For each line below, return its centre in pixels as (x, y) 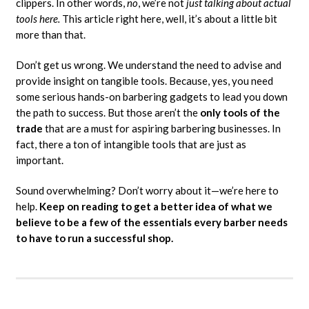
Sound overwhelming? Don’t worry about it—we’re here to (147, 191)
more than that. (50, 35)
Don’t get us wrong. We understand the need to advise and (148, 65)
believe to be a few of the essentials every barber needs (151, 222)
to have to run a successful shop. (94, 238)
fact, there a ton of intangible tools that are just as (131, 144)
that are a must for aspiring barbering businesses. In (162, 129)
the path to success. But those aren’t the (108, 113)
